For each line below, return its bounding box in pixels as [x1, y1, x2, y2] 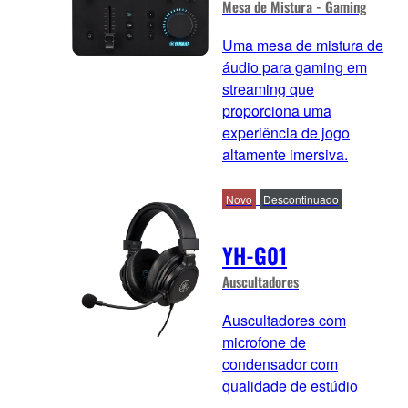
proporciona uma [222, 100, 331, 122]
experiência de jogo [222, 122, 350, 144]
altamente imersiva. [222, 144, 348, 166]
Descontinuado [263, 191, 339, 208]
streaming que [222, 78, 314, 100]
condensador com [222, 353, 338, 375]
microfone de [222, 331, 306, 353]
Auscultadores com [222, 310, 346, 331]
